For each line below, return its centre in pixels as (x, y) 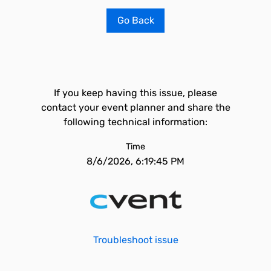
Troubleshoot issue (135, 240)
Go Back (135, 20)
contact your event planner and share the (135, 107)
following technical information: (135, 122)
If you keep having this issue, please (135, 93)
